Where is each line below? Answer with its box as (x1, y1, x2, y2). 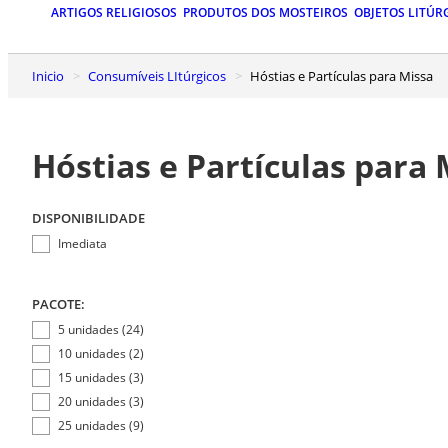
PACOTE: (32, 294, 85, 313)
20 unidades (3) (57, 392, 144, 410)
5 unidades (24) (57, 320, 144, 338)
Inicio (36, 66, 64, 85)
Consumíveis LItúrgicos (96, 66, 226, 85)
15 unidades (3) (57, 368, 144, 386)
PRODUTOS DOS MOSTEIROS (183, 4, 348, 22)
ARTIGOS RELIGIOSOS (51, 4, 177, 22)
